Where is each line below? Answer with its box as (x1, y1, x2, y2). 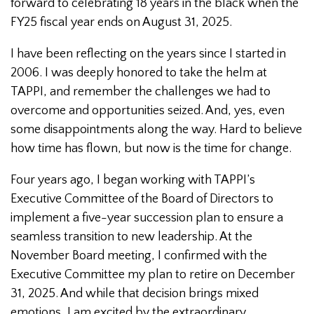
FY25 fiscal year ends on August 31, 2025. (11, 15, 232, 30)
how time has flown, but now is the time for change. (11, 142, 292, 156)
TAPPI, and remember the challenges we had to (11, 85, 271, 100)
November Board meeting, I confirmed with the (11, 249, 267, 264)
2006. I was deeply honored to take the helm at (11, 66, 267, 81)
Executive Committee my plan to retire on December (11, 268, 295, 282)
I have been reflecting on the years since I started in (11, 47, 286, 62)
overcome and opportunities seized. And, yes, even (11, 104, 285, 118)
